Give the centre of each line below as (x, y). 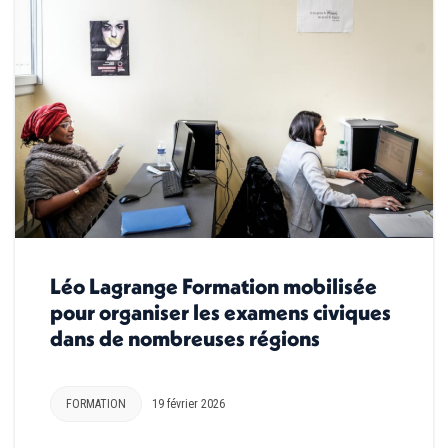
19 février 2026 (188, 403)
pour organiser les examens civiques (220, 311)
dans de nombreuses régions (185, 337)
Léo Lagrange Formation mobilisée (213, 285)
